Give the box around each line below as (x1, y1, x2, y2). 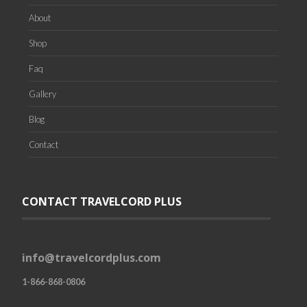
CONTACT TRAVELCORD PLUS (22, 194, 182, 210)
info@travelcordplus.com (22, 250, 162, 266)
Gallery (29, 88, 57, 99)
